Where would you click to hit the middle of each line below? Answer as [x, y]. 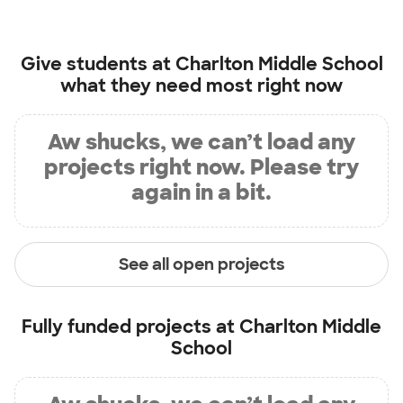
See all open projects [201, 264]
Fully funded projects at [130, 327]
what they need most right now [201, 85]
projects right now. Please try [201, 167]
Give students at [98, 64]
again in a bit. [201, 192]
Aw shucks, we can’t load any [201, 142]
